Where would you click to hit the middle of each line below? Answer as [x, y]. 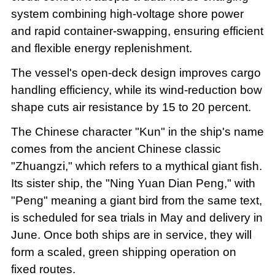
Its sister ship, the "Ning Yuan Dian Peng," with [133, 183]
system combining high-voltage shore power [127, 14]
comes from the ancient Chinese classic [116, 149]
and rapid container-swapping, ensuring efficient [137, 31]
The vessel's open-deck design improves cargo [136, 72]
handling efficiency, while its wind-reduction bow [136, 90]
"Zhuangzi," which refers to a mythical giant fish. [136, 166]
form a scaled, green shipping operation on [123, 252]
